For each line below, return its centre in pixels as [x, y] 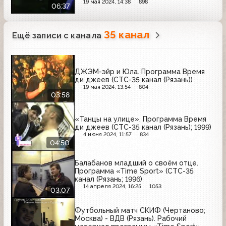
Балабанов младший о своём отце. [136, 163]
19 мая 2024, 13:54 [107, 87]
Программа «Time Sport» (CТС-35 [134, 171]
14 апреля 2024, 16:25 [112, 186]
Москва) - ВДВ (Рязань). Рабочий [131, 219]
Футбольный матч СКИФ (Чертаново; [140, 211]
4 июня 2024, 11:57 [107, 135]
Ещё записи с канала [58, 35]
